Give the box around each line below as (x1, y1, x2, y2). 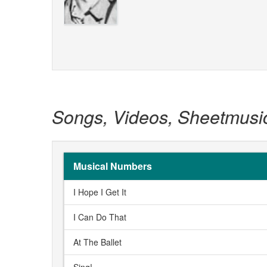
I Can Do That (73, 211, 126, 223)
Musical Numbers (73, 159, 152, 173)
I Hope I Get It (73, 186, 126, 198)
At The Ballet (73, 236, 122, 249)
